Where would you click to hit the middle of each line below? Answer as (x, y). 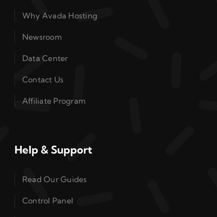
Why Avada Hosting (60, 16)
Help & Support (53, 150)
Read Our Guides (54, 179)
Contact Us (43, 80)
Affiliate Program (54, 101)
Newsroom (42, 37)
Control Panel (48, 201)
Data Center (45, 58)
